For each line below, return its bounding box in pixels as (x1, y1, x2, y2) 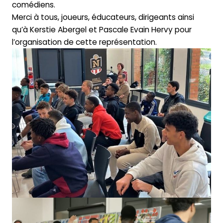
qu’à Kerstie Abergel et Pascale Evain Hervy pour (11, 24, 192, 35)
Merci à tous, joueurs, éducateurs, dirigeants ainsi (11, 11, 194, 22)
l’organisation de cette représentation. (11, 36, 157, 47)
